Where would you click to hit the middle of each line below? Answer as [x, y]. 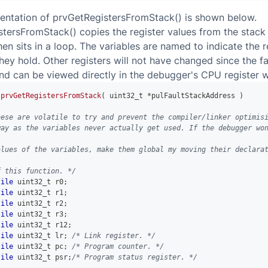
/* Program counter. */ [118, 246]
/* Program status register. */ [135, 257]
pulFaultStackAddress [195, 96]
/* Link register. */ [114, 236]
